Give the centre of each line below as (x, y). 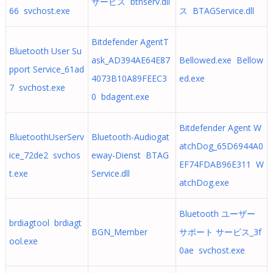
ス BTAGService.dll (216, 11)
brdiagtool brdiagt (45, 223)
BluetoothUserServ (46, 137)
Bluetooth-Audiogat (130, 137)
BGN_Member (122, 232)
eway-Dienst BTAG (130, 155)
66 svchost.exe (39, 11)
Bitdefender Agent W (220, 128)
